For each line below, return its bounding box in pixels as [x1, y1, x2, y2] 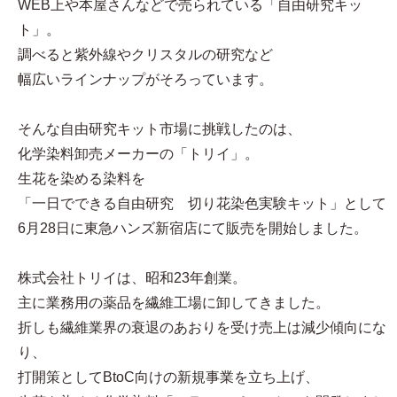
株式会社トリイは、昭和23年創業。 [18, 270, 246, 285]
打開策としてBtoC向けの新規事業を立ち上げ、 [18, 370, 319, 385]
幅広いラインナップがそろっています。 [18, 72, 273, 87]
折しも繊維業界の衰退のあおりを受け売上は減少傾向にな [18, 320, 386, 335]
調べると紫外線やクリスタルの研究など [18, 47, 273, 62]
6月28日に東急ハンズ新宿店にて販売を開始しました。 [18, 221, 368, 236]
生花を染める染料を [18, 171, 145, 186]
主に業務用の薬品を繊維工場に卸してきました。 [18, 295, 330, 310]
